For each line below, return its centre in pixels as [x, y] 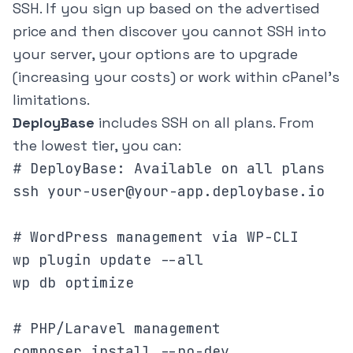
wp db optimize [73, 283]
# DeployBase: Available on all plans [169, 169]
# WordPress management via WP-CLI [156, 237]
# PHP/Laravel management [117, 329]
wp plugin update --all [108, 260]
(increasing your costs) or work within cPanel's [176, 77]
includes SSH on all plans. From [204, 123]
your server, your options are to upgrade [155, 54]
